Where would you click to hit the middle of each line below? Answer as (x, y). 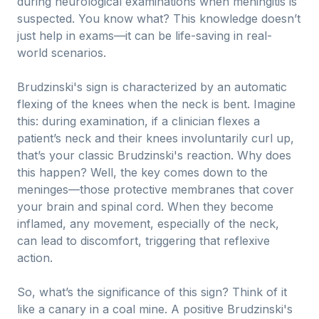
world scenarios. (62, 53)
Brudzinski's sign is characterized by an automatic (152, 87)
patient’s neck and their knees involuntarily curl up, (156, 138)
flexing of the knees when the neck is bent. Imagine (156, 104)
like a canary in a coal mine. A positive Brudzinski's (155, 309)
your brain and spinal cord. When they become (145, 206)
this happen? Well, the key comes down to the (142, 172)
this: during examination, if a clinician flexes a (138, 121)
